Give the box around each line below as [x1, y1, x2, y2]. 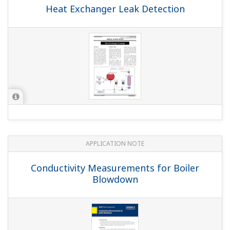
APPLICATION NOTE [86, 139, 144, 148]
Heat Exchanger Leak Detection [45, 3, 185, 15]
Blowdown [92, 173, 138, 186]
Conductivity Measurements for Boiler [31, 162, 199, 175]
